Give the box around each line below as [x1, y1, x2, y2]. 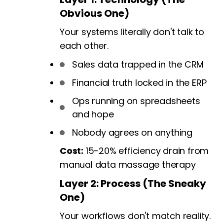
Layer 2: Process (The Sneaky [60, 177, 206, 191]
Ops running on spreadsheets [72, 95, 200, 108]
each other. [60, 39, 109, 52]
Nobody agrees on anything [72, 126, 192, 139]
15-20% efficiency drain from [83, 145, 209, 157]
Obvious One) [60, 6, 129, 21]
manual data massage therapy [60, 158, 196, 171]
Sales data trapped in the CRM [72, 58, 204, 71]
